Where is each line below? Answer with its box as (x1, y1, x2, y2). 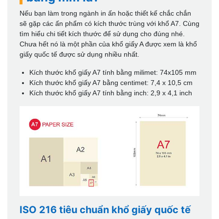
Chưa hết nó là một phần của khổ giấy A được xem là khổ (20, 40, 197, 48)
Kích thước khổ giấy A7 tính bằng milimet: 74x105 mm (29, 68, 197, 76)
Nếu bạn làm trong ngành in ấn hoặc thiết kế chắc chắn (20, 9, 191, 17)
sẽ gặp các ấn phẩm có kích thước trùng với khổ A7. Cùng (20, 19, 199, 27)
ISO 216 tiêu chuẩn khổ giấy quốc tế (20, 203, 191, 216)
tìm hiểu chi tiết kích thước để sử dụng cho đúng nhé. (20, 29, 185, 38)
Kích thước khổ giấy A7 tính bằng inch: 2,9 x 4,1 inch (29, 88, 192, 97)
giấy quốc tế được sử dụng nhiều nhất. (20, 50, 139, 58)
